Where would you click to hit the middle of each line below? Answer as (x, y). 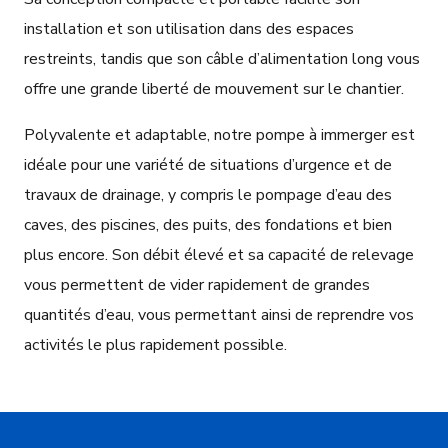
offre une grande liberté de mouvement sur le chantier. (214, 89)
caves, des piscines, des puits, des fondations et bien (208, 225)
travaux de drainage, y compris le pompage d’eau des (208, 195)
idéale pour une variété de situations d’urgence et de (208, 165)
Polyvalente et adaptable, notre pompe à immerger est (219, 135)
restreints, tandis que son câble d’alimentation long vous (222, 59)
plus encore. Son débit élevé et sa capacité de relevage (219, 255)
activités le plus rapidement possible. (155, 345)
